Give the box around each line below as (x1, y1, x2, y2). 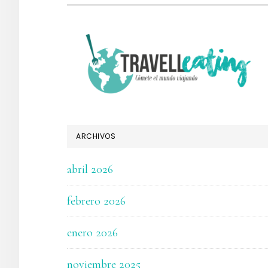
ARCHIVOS (76, 130, 115, 141)
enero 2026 (67, 225, 118, 240)
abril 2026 (67, 162, 113, 176)
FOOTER (66, 28, 138, 53)
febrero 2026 (67, 193, 126, 208)
